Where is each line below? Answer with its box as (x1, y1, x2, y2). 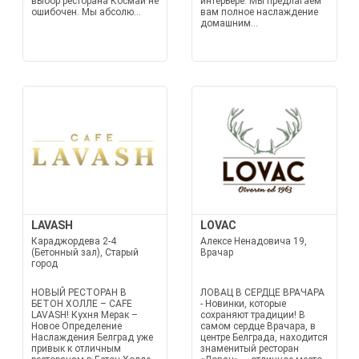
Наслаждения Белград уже (30, 332, 153, 343)
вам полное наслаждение (200, 6, 318, 18)
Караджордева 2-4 (30, 236, 116, 247)
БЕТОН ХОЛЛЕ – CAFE (30, 298, 132, 309)
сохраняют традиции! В (200, 309, 305, 321)
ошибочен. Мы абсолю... (30, 6, 141, 18)
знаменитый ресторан (200, 343, 299, 354)
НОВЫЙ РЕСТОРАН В (30, 287, 127, 298)
